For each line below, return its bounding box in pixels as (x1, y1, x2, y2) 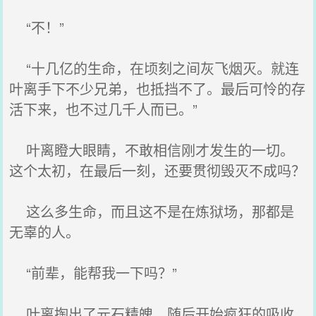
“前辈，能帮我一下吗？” (9, 262, 178, 283)
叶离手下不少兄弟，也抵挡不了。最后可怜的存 (9, 78, 306, 99)
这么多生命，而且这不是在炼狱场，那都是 (9, 201, 295, 221)
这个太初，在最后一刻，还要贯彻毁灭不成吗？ (9, 160, 306, 181)
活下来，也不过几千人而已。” (9, 99, 198, 119)
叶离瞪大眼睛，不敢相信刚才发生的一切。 (9, 140, 295, 160)
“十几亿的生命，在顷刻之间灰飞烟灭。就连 (9, 58, 300, 78)
